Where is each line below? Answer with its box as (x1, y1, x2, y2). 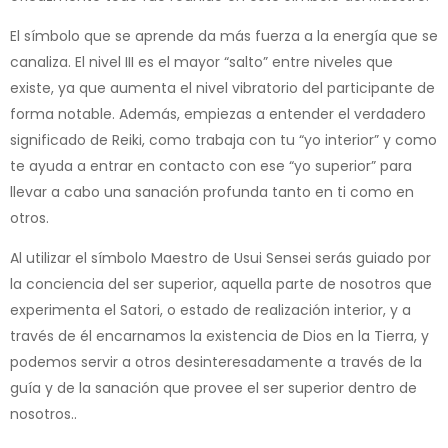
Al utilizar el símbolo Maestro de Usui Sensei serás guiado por (10, 247, 431, 268)
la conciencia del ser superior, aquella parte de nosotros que (10, 273, 432, 294)
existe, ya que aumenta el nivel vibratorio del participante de (10, 77, 435, 98)
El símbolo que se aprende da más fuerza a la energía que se (10, 25, 438, 46)
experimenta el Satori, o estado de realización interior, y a (10, 299, 411, 320)
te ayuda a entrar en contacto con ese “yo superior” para (10, 155, 412, 176)
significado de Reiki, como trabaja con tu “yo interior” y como (10, 129, 437, 150)
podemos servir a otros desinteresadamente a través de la (10, 351, 422, 372)
